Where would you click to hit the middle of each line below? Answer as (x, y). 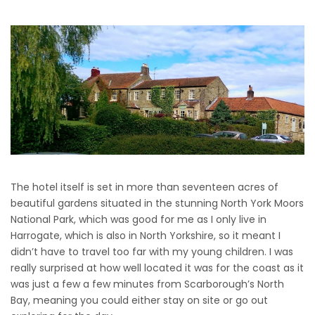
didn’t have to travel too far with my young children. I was (152, 251)
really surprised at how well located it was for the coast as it (157, 268)
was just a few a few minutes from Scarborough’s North (147, 284)
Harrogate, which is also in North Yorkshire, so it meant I (146, 235)
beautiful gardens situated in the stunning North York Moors (157, 203)
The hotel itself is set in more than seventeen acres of (144, 187)
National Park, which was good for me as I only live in (139, 219)
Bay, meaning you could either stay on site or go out (139, 300)
